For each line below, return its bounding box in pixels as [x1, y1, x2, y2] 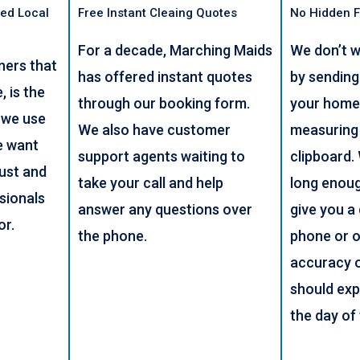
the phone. [78, 227, 148, 244]
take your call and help [78, 174, 224, 191]
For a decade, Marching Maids [78, 41, 273, 59]
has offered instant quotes [78, 67, 253, 85]
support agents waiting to [78, 147, 246, 165]
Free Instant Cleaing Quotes [78, 5, 238, 20]
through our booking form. [78, 94, 251, 112]
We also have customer [78, 121, 231, 138]
